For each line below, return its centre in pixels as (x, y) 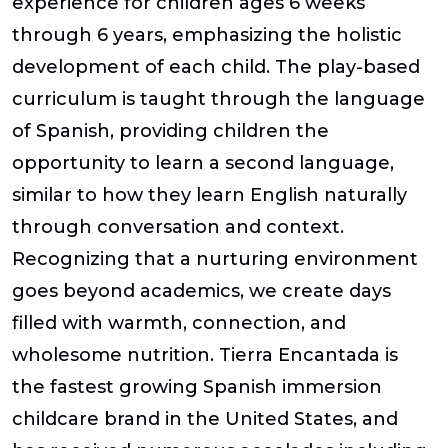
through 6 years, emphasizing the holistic (207, 35)
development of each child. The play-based (216, 67)
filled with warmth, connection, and (179, 323)
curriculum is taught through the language (218, 99)
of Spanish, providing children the (170, 131)
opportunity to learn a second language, (203, 163)
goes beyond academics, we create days (201, 291)
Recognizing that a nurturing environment (215, 259)
